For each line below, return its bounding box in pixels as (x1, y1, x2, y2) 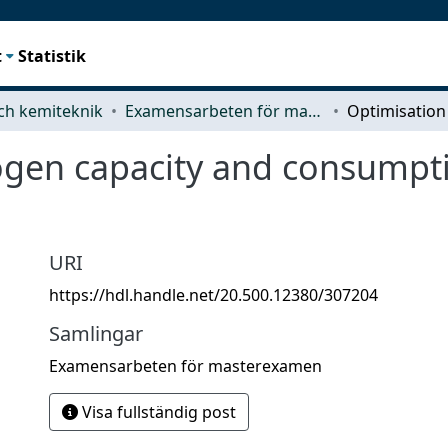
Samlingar (49, 319, 143, 347)
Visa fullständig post (78, 400, 236, 423)
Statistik (18, 44, 87, 67)
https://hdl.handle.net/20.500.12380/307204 (49, 283, 378, 306)
